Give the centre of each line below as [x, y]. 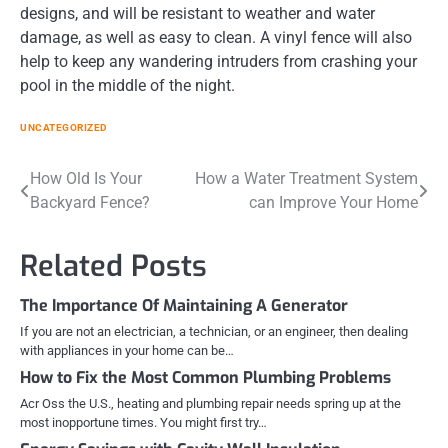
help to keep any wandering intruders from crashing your [218, 61]
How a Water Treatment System [306, 178]
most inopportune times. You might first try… [143, 422]
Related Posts [113, 266]
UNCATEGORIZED [64, 127]
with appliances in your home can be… [127, 350]
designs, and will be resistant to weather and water [197, 13]
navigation [77, 219]
